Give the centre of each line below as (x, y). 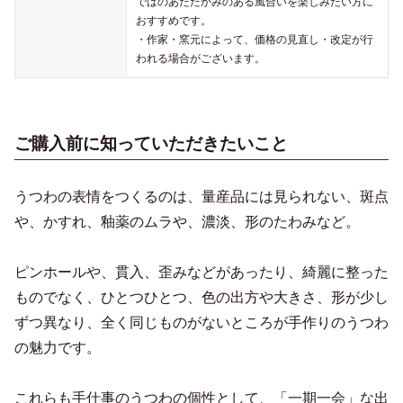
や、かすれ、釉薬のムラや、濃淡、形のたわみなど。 (187, 221)
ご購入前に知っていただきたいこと (151, 143)
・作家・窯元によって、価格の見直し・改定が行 (255, 39)
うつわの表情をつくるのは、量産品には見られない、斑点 (201, 196)
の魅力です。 (58, 347)
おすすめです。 (174, 20)
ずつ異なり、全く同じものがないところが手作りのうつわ (201, 322)
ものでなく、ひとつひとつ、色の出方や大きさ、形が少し (201, 297)
